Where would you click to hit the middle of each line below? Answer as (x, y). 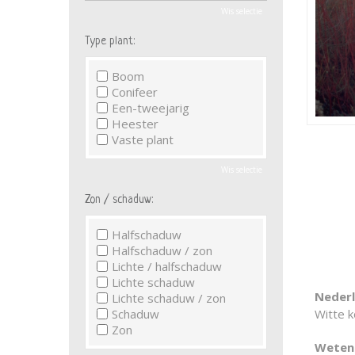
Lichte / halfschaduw (167, 266)
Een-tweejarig (151, 108)
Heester (135, 124)
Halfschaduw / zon (162, 250)
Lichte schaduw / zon (169, 298)
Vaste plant (143, 139)
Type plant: (110, 41)
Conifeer (135, 92)
